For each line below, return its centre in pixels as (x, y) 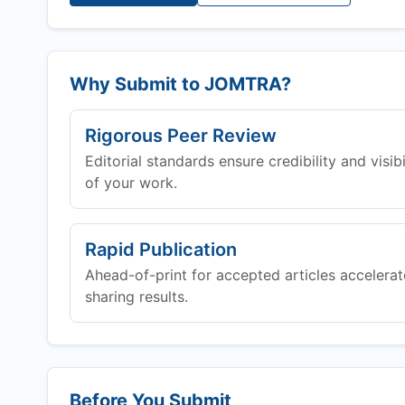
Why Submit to (137, 84)
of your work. (131, 183)
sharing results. (137, 297)
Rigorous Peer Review (181, 136)
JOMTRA (243, 84)
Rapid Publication (161, 250)
